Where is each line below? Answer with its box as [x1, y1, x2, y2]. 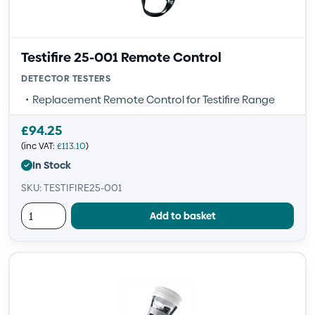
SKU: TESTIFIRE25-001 [21, 181, 122, 195]
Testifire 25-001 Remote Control [21, 48, 221, 67]
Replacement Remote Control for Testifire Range [32, 92, 275, 107]
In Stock [32, 157, 71, 172]
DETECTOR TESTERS [21, 72, 111, 84]
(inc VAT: [21, 140, 57, 152]
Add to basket [149, 208, 216, 223]
